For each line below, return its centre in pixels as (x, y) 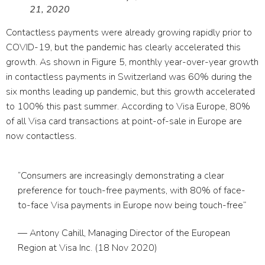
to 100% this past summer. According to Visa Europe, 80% (128, 106)
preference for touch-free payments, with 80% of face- (132, 190)
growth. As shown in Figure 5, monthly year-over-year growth (132, 62)
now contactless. (41, 136)
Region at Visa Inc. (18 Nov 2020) (88, 248)
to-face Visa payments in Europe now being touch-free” (132, 205)
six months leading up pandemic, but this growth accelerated (130, 91)
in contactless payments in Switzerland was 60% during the (129, 77)
